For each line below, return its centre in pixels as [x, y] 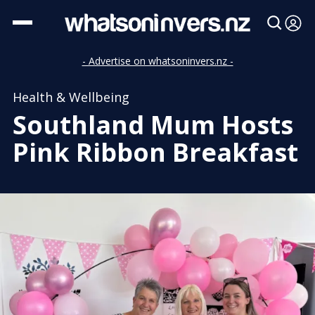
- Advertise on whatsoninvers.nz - [157, 61]
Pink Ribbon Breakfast [155, 152]
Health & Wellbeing [71, 97]
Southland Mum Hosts [153, 125]
